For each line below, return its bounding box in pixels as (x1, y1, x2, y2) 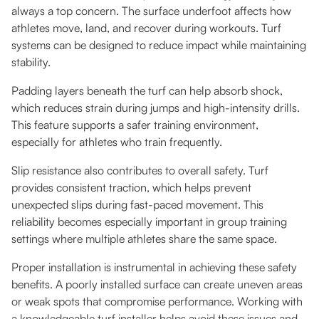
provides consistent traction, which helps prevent (11, 180, 251, 195)
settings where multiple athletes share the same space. (11, 231, 277, 246)
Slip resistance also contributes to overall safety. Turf (11, 163, 268, 178)
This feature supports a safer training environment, (11, 117, 258, 132)
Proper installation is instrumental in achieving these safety (11, 260, 297, 275)
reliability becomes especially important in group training (11, 214, 287, 229)
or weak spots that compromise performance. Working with (11, 294, 303, 309)
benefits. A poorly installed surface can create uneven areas (11, 277, 303, 292)
